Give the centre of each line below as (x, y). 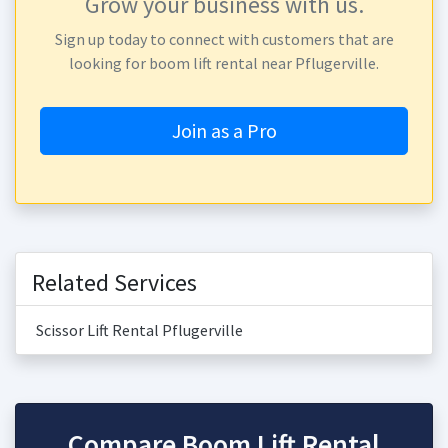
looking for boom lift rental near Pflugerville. (224, 63)
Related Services (114, 282)
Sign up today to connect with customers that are (224, 39)
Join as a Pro (224, 130)
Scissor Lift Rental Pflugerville (139, 330)
